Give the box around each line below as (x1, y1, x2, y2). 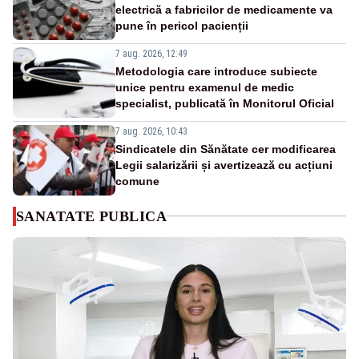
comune (115, 174, 159, 188)
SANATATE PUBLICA (16, 208, 167, 224)
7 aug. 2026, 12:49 (115, 47, 188, 59)
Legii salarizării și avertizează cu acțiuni (115, 158, 333, 171)
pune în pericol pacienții (115, 18, 248, 32)
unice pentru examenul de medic (115, 80, 294, 94)
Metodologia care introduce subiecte (115, 64, 317, 78)
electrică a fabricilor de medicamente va (115, 2, 333, 16)
